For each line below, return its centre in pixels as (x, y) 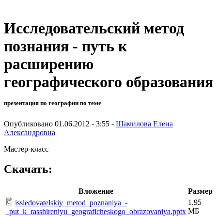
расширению (49, 64)
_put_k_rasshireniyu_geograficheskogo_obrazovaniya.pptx (96, 212)
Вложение (96, 191)
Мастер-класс (26, 149)
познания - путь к (65, 46)
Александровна (30, 132)
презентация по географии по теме (53, 103)
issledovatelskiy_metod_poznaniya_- (71, 203)
